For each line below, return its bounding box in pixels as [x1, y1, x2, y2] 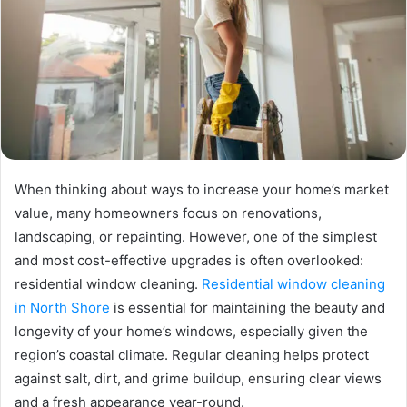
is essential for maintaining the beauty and [110, 299, 385, 317]
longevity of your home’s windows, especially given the [15, 323, 368, 341]
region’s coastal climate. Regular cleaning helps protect [15, 346, 369, 364]
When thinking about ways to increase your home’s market [15, 181, 389, 199]
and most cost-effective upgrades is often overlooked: [15, 252, 363, 270]
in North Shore [15, 299, 110, 317]
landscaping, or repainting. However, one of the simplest [15, 228, 377, 246]
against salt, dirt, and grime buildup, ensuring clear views [15, 370, 382, 388]
